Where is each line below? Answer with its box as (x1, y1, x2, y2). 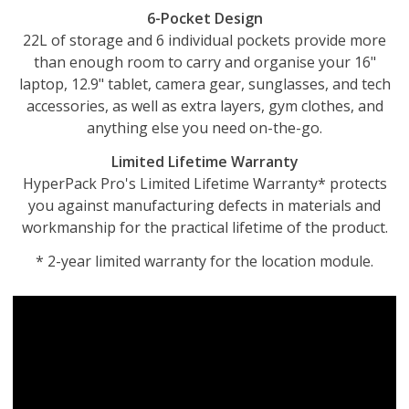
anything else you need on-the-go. (87, 118, 322, 138)
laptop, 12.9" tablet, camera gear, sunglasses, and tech (18, 74, 391, 94)
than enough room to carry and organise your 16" (33, 52, 376, 72)
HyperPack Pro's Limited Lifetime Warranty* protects (22, 173, 387, 194)
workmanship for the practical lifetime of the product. (21, 216, 388, 237)
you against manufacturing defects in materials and (28, 194, 381, 215)
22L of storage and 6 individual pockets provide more (23, 30, 386, 50)
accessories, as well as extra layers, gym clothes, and (26, 96, 383, 116)
